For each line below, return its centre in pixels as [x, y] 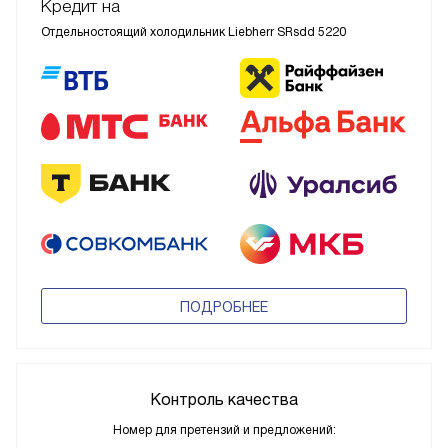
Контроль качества [224, 400]
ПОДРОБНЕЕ [224, 307]
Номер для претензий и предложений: [224, 430]
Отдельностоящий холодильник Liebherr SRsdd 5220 [193, 31]
